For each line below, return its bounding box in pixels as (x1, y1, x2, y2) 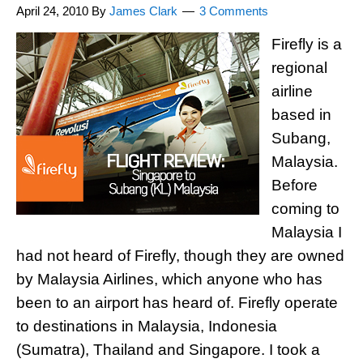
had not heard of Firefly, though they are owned (16, 247, 344, 264)
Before (271, 177, 318, 194)
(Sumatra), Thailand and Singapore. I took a (16, 341, 320, 358)
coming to (271, 200, 340, 217)
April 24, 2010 (16, 4, 88, 18)
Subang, (271, 130, 331, 147)
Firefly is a (271, 36, 342, 53)
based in (271, 106, 331, 123)
